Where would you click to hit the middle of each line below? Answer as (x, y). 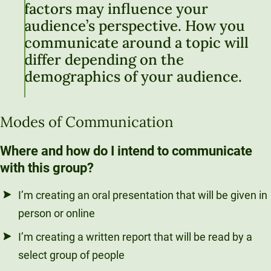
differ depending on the (104, 60)
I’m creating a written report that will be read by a (135, 237)
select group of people (71, 255)
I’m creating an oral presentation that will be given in (143, 195)
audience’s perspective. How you (135, 26)
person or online (57, 214)
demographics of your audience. (133, 77)
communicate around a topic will (136, 43)
